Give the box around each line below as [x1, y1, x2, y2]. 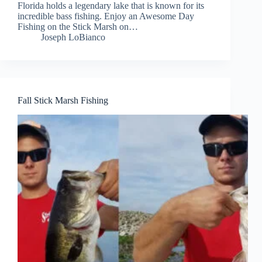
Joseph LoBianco [41, 32, 105, 43]
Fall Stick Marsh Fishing [18, 95, 108, 106]
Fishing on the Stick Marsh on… [18, 22, 138, 32]
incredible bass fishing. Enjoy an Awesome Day [18, 11, 194, 22]
